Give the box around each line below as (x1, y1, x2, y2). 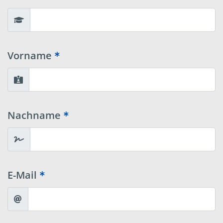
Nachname (7, 109, 61, 122)
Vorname (7, 49, 52, 63)
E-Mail (7, 168, 37, 182)
